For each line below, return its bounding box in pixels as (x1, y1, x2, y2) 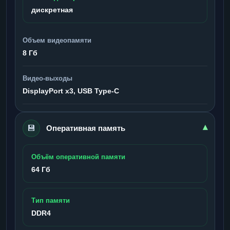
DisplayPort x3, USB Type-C (23, 86, 119, 95)
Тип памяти (31, 196, 70, 204)
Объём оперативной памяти (31, 152, 125, 161)
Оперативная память (46, 123, 125, 132)
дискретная (31, 5, 73, 14)
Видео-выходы (23, 74, 72, 82)
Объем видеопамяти (23, 36, 91, 44)
